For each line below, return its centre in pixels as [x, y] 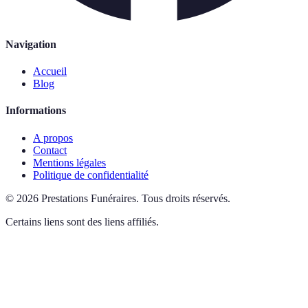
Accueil [50, 71]
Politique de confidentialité [91, 175]
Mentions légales [69, 162]
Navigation [31, 44]
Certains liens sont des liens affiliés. [82, 221]
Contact [50, 150]
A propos [53, 137]
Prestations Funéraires [89, 198]
